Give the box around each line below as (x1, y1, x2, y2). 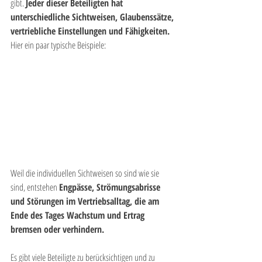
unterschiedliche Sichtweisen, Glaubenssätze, (11, 10, 176, 23)
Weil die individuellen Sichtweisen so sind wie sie (11, 166, 161, 180)
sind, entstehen (11, 180, 59, 194)
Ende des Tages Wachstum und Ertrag (11, 208, 147, 222)
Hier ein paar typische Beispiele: (11, 38, 106, 51)
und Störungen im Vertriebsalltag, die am (11, 194, 161, 208)
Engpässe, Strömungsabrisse (59, 180, 163, 194)
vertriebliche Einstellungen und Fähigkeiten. (11, 24, 170, 37)
